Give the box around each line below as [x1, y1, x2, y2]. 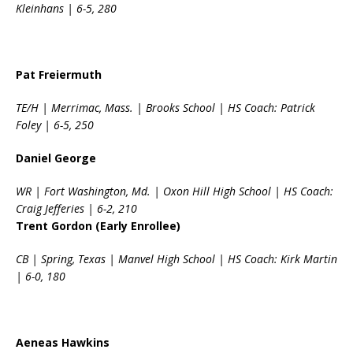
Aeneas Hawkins [16, 335, 110, 351]
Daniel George [16, 150, 96, 166]
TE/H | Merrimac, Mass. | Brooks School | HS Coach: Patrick [16, 100, 315, 116]
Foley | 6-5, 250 [16, 117, 94, 133]
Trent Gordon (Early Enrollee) [16, 218, 180, 234]
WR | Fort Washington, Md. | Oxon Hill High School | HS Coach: [16, 184, 333, 199]
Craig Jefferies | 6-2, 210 [16, 201, 137, 217]
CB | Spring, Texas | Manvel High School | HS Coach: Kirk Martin [16, 251, 337, 267]
